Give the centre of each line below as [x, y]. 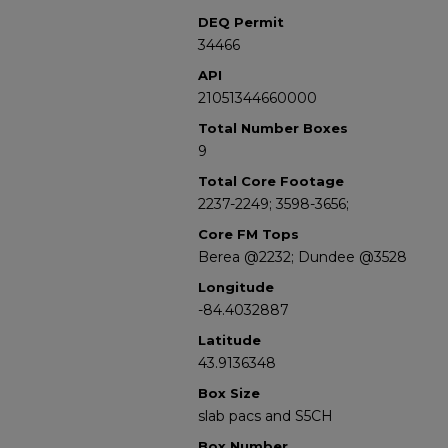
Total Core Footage [271, 181]
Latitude [229, 340]
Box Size [229, 393]
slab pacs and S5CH [265, 416]
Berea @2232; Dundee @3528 [302, 257]
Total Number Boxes [273, 128]
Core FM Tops [248, 234]
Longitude [236, 287]
